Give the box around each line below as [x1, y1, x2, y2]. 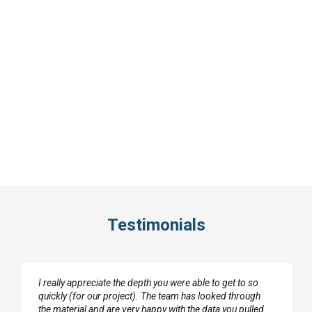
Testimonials [107, 215, 205, 235]
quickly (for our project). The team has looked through [38, 290, 260, 302]
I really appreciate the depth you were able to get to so [38, 277, 258, 288]
